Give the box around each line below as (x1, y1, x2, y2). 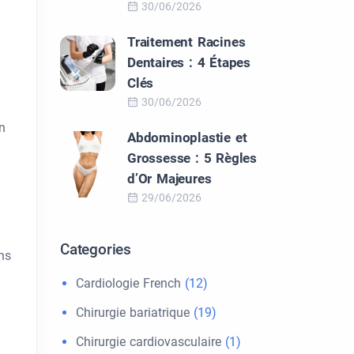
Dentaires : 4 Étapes (127, 55, 251, 70)
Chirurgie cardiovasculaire (76, 334, 221, 349)
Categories (60, 240, 131, 258)
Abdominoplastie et (127, 130, 247, 145)
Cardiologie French (76, 276, 181, 291)
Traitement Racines (127, 34, 246, 50)
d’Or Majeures (127, 171, 212, 186)
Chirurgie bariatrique (76, 305, 190, 320)
